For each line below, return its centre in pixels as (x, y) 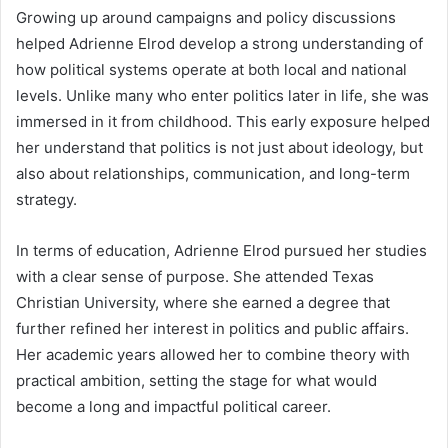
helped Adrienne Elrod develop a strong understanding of (219, 44)
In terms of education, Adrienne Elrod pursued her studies (221, 251)
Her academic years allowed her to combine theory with (213, 355)
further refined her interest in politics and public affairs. (212, 329)
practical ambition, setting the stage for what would (196, 381)
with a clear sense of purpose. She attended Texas (195, 277)
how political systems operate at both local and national (211, 70)
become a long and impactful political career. (173, 407)
